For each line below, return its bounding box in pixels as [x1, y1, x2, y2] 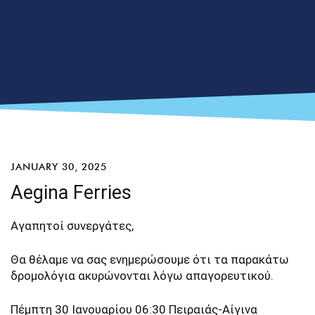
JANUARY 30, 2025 [11, 161, 107, 172]
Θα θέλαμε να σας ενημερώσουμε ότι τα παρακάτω [11, 252, 289, 266]
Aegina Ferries [11, 181, 131, 204]
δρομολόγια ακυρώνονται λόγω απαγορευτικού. [11, 269, 274, 283]
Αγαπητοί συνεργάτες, [11, 219, 134, 233]
